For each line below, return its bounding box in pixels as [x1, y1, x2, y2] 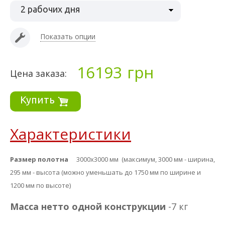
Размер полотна [10, 155, 68, 164]
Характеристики [10, 124, 131, 144]
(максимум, [122, 155, 158, 164]
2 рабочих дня [21, 4, 80, 14]
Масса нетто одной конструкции [10, 200, 166, 212]
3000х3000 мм [76, 155, 120, 164]
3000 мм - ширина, [158, 155, 215, 164]
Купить [20, 94, 55, 105]
